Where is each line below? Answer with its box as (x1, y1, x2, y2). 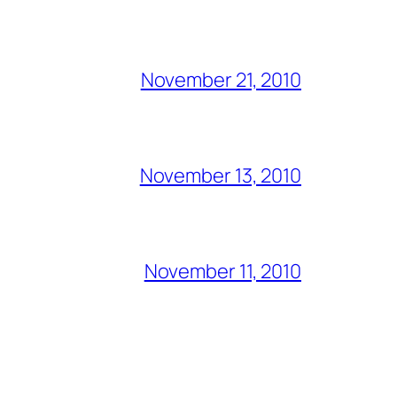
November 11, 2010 (144, 257, 301, 284)
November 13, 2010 (139, 161, 301, 189)
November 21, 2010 (140, 66, 301, 93)
